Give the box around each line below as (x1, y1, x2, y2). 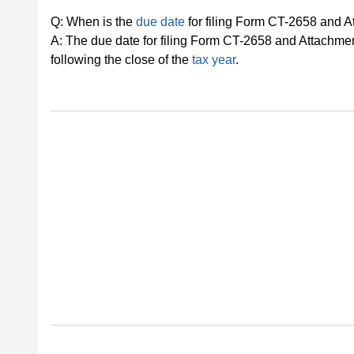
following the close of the (51, 53, 192, 66)
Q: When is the (51, 15, 136, 28)
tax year (192, 53, 235, 66)
